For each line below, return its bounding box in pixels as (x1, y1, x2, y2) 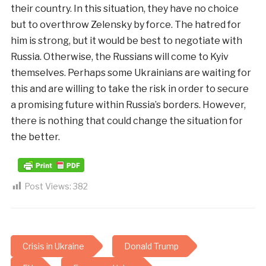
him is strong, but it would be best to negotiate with (10, 35, 242, 47)
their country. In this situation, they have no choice (10, 3, 239, 15)
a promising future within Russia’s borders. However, (10, 99, 246, 111)
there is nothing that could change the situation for (10, 115, 243, 127)
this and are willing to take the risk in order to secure (10, 83, 249, 95)
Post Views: (24, 180, 71, 191)
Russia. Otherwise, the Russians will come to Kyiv (10, 51, 229, 63)
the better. (10, 131, 60, 143)
